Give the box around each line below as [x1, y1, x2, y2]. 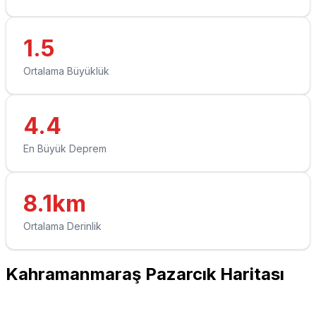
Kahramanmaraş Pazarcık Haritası [6, 263, 284, 284]
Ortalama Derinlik [23, 219, 102, 232]
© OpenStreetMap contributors [188, 286, 307, 298]
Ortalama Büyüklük [23, 64, 109, 77]
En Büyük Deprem [23, 142, 107, 154]
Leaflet [156, 286, 184, 298]
